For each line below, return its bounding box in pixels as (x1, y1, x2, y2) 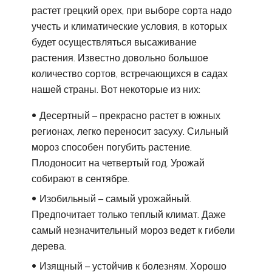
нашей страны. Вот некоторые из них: (32, 83, 200, 95)
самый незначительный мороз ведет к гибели (32, 223, 235, 236)
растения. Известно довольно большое (32, 51, 208, 64)
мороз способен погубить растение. (32, 140, 192, 153)
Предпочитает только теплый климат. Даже (32, 208, 226, 220)
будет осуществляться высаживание (32, 35, 197, 48)
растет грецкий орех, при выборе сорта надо (32, 4, 232, 16)
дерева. (32, 239, 66, 252)
